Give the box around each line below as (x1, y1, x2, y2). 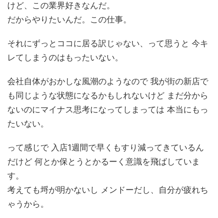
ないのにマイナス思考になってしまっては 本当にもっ (7, 105, 208, 115)
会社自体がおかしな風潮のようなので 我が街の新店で (7, 76, 208, 87)
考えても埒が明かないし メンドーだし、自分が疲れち (7, 185, 208, 195)
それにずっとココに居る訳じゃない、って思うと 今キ (7, 38, 208, 49)
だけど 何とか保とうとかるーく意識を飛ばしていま (7, 157, 200, 167)
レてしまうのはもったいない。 (7, 53, 123, 63)
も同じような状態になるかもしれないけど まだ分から (7, 91, 208, 101)
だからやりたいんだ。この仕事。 (7, 15, 131, 25)
